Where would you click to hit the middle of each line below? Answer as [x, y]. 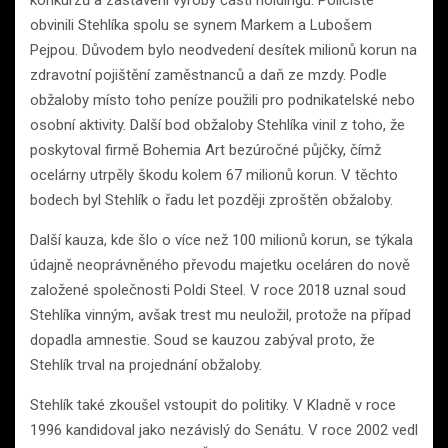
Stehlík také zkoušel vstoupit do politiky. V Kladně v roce [213, 405]
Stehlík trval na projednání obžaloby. [146, 365]
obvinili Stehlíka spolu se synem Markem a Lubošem [201, 25]
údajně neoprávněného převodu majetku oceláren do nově [220, 265]
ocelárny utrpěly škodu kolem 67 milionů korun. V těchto [214, 175]
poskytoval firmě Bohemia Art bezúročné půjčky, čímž [205, 150]
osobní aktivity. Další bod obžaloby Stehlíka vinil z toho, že [217, 125]
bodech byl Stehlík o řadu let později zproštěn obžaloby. [211, 200]
